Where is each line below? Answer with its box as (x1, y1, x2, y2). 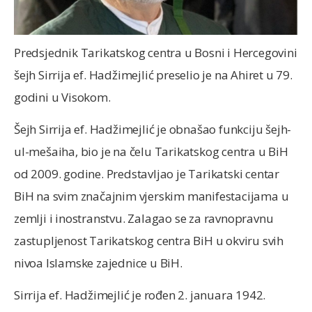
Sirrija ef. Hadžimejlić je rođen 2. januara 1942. (14, 287, 266, 304)
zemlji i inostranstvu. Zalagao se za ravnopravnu (14, 210, 274, 227)
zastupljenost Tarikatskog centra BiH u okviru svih (14, 233, 283, 249)
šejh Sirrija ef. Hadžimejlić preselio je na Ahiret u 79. (14, 66, 292, 83)
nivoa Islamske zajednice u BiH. (14, 255, 182, 272)
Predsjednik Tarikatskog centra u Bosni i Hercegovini (14, 44, 297, 61)
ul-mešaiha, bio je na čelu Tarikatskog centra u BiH (14, 143, 288, 160)
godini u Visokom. (14, 88, 111, 105)
